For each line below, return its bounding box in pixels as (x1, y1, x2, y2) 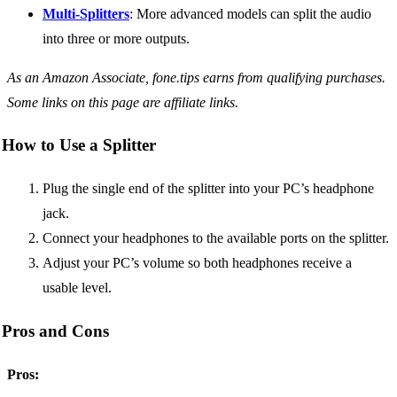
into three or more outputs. (43, 30, 190, 46)
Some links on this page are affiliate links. (7, 94, 238, 110)
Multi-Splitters (43, 5, 129, 21)
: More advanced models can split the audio (129, 5, 371, 21)
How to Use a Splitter (2, 136, 156, 155)
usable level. (43, 280, 112, 296)
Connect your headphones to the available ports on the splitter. (43, 230, 389, 246)
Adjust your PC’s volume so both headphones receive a (43, 255, 352, 271)
